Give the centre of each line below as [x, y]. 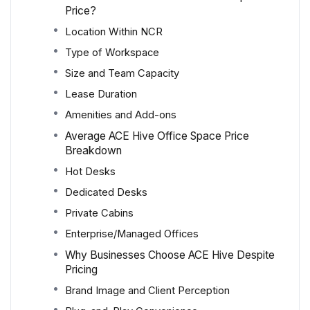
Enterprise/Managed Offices [132, 234]
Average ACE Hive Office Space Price [157, 136]
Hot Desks [90, 172]
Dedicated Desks [106, 193]
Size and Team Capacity [122, 74]
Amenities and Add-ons [121, 115]
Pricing [81, 270]
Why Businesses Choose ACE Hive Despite [170, 255]
